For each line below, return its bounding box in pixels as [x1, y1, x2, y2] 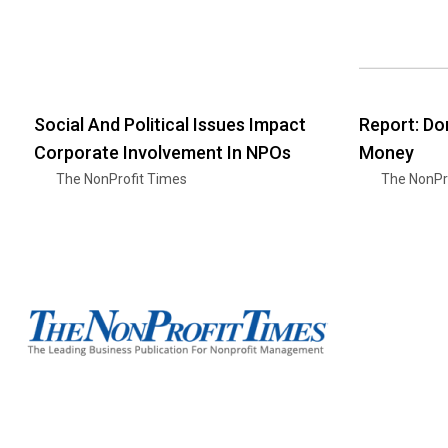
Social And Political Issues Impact [34, 113, 306, 135]
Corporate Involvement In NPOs [34, 141, 291, 163]
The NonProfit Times [56, 170, 187, 187]
